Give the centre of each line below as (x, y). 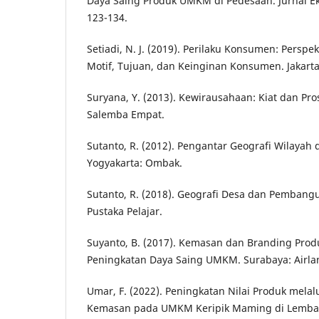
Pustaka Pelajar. (125, 211)
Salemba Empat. (126, 114)
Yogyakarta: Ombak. (135, 162)
